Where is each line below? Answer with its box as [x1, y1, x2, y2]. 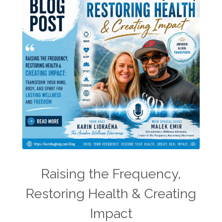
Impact [90, 206, 132, 221]
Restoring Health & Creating [26, 186, 196, 201]
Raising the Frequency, [41, 166, 181, 181]
